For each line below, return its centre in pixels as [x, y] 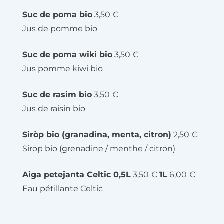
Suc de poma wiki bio [67, 54]
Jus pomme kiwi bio [63, 68]
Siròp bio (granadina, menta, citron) [97, 134]
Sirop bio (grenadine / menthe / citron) [99, 148]
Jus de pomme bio [60, 28]
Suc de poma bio [57, 14]
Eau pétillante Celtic [63, 188]
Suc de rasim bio [57, 94]
